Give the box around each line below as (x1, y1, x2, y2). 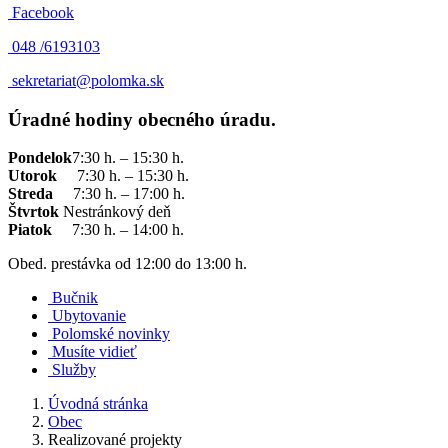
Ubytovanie (52, 307, 126, 325)
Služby (52, 361, 96, 379)
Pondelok (8, 149, 72, 167)
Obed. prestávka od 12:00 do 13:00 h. (8, 255, 247, 273)
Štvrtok (8, 203, 59, 221)
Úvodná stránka (48, 395, 148, 413)
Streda (8, 185, 53, 203)
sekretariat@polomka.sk (12, 72, 164, 89)
